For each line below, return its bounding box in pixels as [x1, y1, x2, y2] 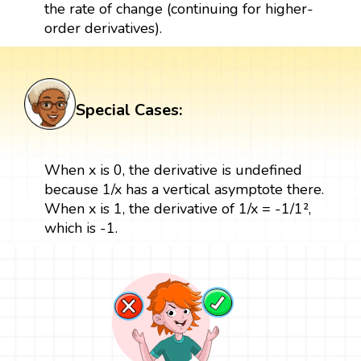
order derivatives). [44, 18, 162, 38]
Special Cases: [76, 98, 182, 121]
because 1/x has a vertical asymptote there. [44, 179, 324, 199]
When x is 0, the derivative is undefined [44, 160, 302, 180]
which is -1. [44, 218, 118, 238]
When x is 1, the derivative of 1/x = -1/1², [44, 198, 311, 218]
